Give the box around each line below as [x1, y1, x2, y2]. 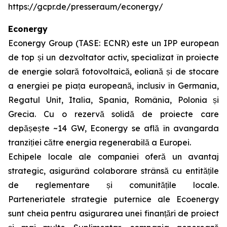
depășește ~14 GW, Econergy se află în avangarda [8, 123, 219, 133]
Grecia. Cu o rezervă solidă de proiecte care [8, 109, 219, 119]
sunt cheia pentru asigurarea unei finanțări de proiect [8, 208, 219, 218]
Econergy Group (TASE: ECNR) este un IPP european [8, 38, 219, 48]
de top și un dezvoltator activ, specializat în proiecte [8, 52, 219, 62]
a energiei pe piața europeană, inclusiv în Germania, [8, 81, 219, 91]
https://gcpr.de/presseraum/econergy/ [8, 2, 163, 12]
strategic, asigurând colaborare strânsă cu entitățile [8, 166, 219, 176]
